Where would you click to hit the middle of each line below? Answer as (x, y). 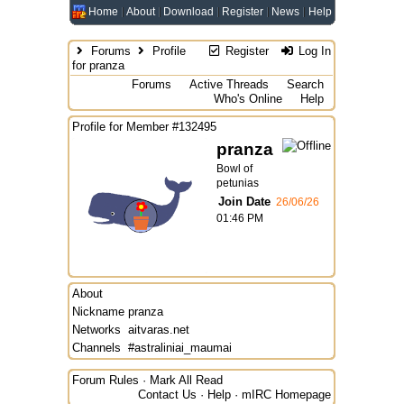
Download (188, 12)
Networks (96, 330)
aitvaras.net (159, 330)
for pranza (98, 65)
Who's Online (248, 99)
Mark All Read (186, 380)
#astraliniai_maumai (180, 348)
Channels (96, 348)
